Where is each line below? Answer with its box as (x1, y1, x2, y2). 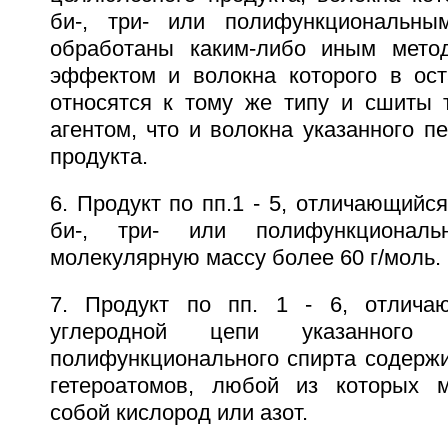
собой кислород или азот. (49, 400, 308, 425)
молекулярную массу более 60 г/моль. (49, 245, 441, 270)
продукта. (49, 144, 148, 169)
